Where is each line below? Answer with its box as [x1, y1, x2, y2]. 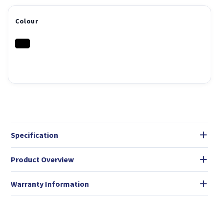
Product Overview [11, 154, 74, 164]
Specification [11, 130, 58, 140]
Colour [15, 16, 38, 25]
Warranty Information [11, 178, 89, 189]
